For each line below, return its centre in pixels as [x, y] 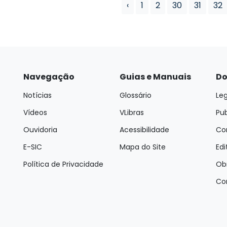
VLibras [132, 112]
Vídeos [35, 112]
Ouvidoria [40, 129]
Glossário [136, 95]
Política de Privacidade [63, 164]
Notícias [37, 95]
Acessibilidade [144, 129]
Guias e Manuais [155, 77]
